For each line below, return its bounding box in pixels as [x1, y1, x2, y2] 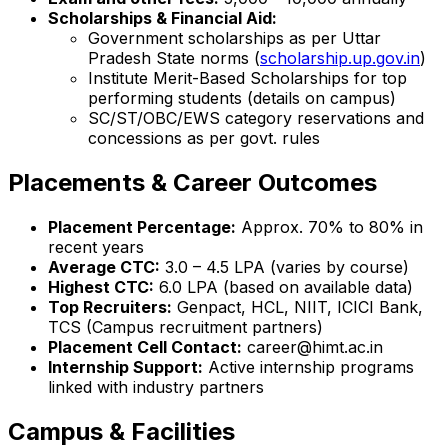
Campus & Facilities [8, 416, 235, 446]
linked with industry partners [48, 376, 264, 397]
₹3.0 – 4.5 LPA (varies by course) [160, 256, 409, 277]
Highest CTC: [48, 276, 154, 297]
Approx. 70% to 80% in [236, 216, 423, 237]
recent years [48, 236, 144, 257]
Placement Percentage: [48, 216, 236, 237]
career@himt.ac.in [242, 336, 383, 357]
